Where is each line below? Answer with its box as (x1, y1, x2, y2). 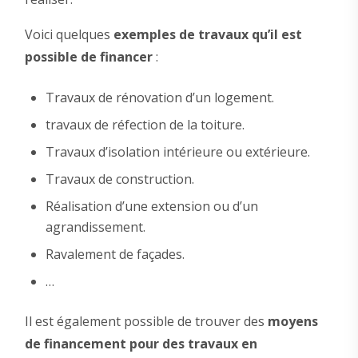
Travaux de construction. (45, 169, 194, 188)
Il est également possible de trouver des (24, 312, 268, 330)
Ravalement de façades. (45, 245, 185, 263)
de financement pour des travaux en (24, 334, 257, 352)
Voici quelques (24, 25, 113, 43)
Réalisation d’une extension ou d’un (45, 197, 258, 215)
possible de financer (24, 47, 153, 66)
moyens (267, 312, 318, 330)
